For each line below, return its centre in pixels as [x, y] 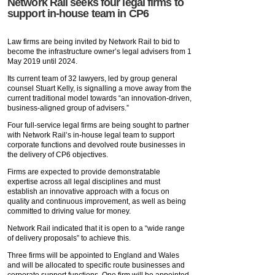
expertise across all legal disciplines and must [84, 181]
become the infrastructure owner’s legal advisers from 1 [99, 51]
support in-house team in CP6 [78, 13]
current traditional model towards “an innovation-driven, [99, 98]
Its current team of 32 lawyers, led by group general [92, 78]
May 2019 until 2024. [42, 61]
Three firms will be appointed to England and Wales [93, 255]
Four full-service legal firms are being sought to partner [98, 125]
